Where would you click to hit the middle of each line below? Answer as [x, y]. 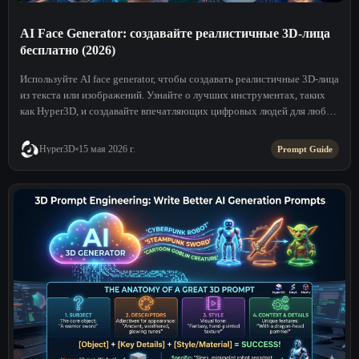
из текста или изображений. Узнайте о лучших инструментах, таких [173, 95]
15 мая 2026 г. [107, 149]
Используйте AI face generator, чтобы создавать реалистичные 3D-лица [179, 79]
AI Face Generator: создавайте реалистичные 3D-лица [175, 33]
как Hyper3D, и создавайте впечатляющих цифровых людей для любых [179, 111]
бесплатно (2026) [68, 50]
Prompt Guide [305, 149]
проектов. [42, 127]
